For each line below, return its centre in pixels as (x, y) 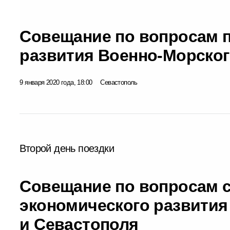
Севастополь (119, 82)
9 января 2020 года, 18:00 (56, 82)
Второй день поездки (67, 148)
